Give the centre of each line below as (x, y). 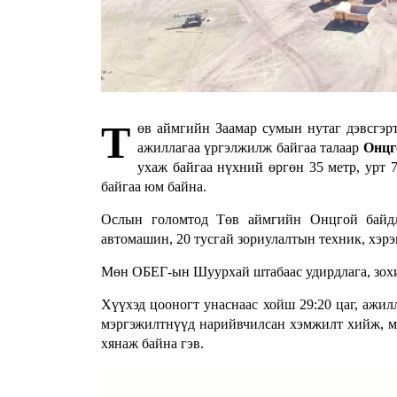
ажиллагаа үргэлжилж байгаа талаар (250, 148)
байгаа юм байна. (156, 187)
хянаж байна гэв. (154, 344)
